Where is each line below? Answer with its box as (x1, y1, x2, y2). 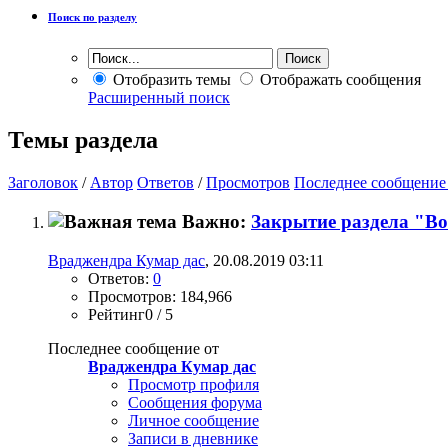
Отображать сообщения (256, 71, 421, 89)
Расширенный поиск (88, 89, 230, 107)
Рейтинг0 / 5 (88, 305, 173, 323)
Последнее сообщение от (48, 339, 219, 357)
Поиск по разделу (48, 11, 137, 24)
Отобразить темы (109, 71, 231, 89)
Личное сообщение (128, 411, 259, 429)
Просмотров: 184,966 (88, 287, 232, 305)
